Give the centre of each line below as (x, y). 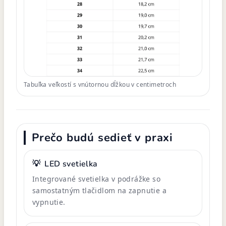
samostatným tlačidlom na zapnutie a (99, 190)
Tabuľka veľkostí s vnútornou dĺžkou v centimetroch (100, 84)
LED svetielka (71, 164)
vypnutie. (49, 202)
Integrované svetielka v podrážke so (96, 179)
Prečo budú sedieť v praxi (102, 137)
